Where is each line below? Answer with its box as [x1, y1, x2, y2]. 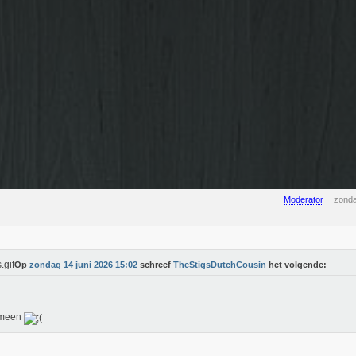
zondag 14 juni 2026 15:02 [29, 260, 137, 269]
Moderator [284, 195, 323, 204]
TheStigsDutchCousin [173, 260, 266, 269]
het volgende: [266, 260, 327, 269]
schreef [137, 260, 173, 269]
